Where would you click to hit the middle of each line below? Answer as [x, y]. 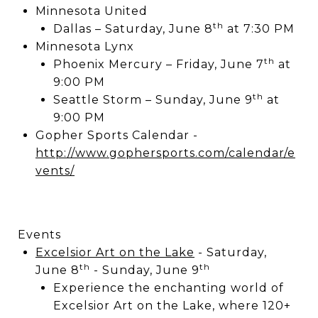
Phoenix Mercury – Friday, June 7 [158, 64]
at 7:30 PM [259, 29]
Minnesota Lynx [84, 46]
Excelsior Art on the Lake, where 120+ [172, 306]
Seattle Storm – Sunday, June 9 [153, 100]
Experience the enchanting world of [168, 288]
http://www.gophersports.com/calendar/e [165, 153]
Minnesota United [91, 11]
